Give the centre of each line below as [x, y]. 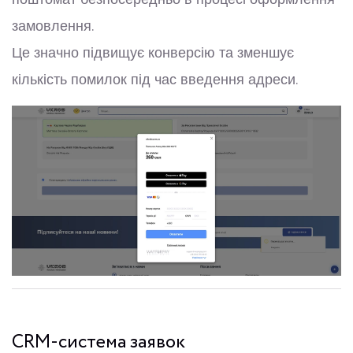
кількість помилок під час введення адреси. [155, 80]
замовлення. [53, 26]
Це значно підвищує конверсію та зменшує [153, 53]
